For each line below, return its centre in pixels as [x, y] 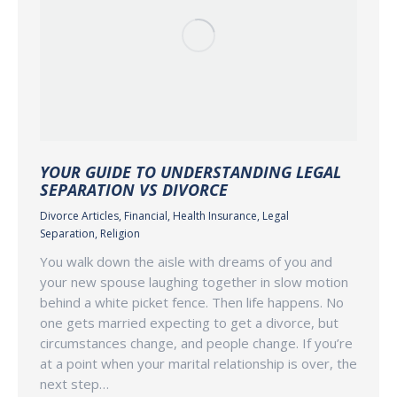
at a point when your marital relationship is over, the [198, 363]
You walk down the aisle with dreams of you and [186, 261]
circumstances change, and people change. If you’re [196, 343]
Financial [146, 215]
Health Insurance [215, 215]
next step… [74, 383]
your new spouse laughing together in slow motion [194, 281]
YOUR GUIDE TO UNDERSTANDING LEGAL [191, 171]
